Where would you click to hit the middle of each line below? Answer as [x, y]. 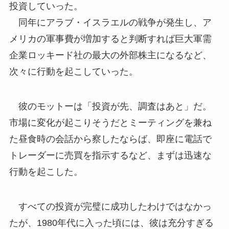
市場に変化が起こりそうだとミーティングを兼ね [110, 122]
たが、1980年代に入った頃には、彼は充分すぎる [111, 223]
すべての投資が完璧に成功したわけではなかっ [110, 206]
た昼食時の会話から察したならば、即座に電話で [110, 139]
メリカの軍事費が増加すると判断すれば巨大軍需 [110, 39]
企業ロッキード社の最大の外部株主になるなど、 [110, 55]
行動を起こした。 [46, 171]
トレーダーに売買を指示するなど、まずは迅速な [110, 155]
